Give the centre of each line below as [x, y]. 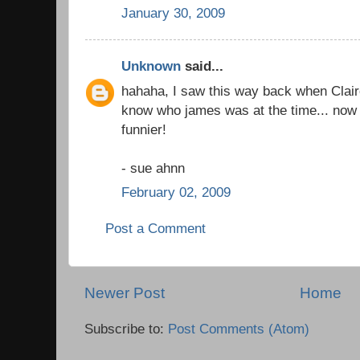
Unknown [151, 65]
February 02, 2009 [176, 192]
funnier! [144, 129]
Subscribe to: [126, 328]
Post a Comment [155, 228]
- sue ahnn [153, 168]
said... [202, 65]
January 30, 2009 [173, 13]
